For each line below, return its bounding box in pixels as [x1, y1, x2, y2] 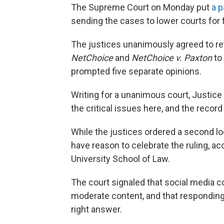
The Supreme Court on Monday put [71, 2, 211, 12]
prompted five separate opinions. [71, 66, 201, 76]
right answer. [71, 204, 122, 214]
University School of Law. [71, 153, 170, 164]
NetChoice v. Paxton [131, 52, 214, 63]
